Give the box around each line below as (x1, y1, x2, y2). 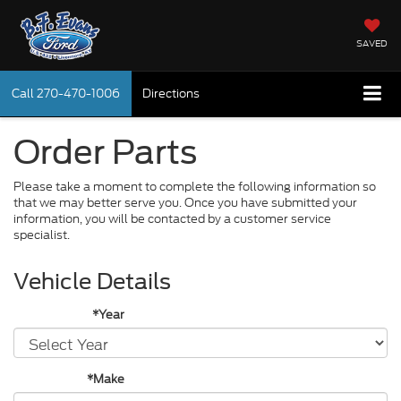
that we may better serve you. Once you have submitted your (13, 193, 357, 211)
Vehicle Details (13, 268, 171, 294)
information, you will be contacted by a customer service (13, 209, 331, 227)
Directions (142, 85, 200, 102)
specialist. (13, 226, 70, 243)
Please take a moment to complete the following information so (13, 177, 376, 195)
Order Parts (13, 132, 197, 172)
